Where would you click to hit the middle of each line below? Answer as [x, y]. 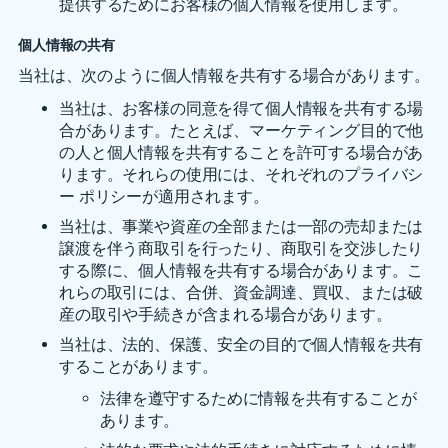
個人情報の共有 [66, 44]
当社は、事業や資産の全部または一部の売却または [241, 226]
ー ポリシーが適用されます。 [164, 196]
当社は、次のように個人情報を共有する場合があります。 [224, 75]
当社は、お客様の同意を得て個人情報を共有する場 [241, 108]
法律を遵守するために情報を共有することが [258, 398]
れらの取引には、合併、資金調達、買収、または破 [241, 292]
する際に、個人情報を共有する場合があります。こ [241, 270]
